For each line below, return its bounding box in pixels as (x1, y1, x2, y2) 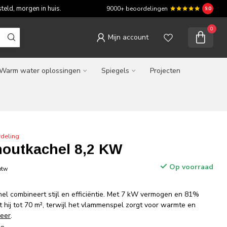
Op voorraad (167, 162, 213, 172)
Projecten (150, 66, 180, 75)
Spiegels (101, 66, 129, 75)
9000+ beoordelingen (106, 5, 168, 13)
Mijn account (108, 32, 148, 42)
